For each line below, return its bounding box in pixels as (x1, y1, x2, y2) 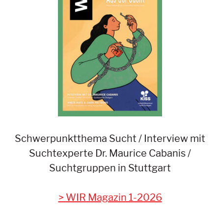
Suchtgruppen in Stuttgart (49, 162, 171, 174)
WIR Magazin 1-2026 (65, 191, 162, 203)
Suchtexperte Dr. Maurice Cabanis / (29, 147, 191, 159)
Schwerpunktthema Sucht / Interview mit (15, 132, 205, 144)
